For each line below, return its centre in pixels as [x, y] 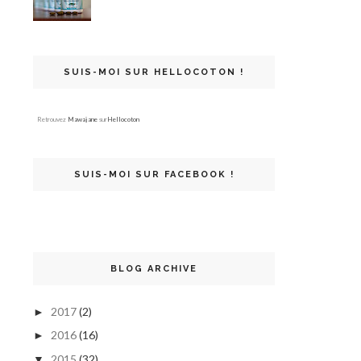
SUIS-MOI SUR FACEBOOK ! [154, 174]
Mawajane [83, 119]
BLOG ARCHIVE [154, 268]
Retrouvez [52, 119]
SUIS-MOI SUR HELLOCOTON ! [154, 72]
